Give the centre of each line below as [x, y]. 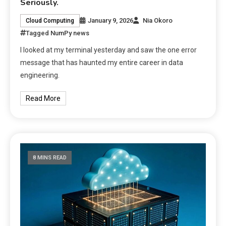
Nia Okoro [158, 21]
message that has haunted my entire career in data [102, 63]
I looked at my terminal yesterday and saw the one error [109, 50]
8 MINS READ [50, 158]
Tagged [38, 33]
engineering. [40, 75]
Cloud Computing [50, 21]
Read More [43, 99]
